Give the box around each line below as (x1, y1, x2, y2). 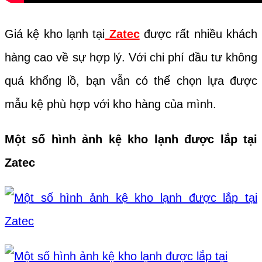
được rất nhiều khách (139, 27, 258, 40)
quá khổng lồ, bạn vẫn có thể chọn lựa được (5, 74, 257, 87)
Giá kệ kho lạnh (5, 27, 88, 40)
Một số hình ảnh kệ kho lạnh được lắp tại (5, 132, 257, 146)
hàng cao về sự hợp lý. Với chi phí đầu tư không (5, 50, 257, 64)
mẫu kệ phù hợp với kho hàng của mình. (5, 97, 220, 111)
